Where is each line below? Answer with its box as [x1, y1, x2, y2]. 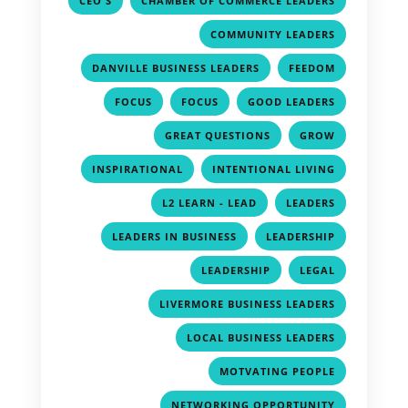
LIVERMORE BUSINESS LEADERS [159, 297, 336, 311]
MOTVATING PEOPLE [219, 364, 336, 379]
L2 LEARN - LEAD [162, 196, 258, 210]
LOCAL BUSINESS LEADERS [187, 331, 336, 345]
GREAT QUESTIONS [165, 128, 271, 143]
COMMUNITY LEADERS [210, 27, 336, 42]
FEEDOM [289, 61, 336, 76]
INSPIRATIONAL [92, 162, 184, 177]
